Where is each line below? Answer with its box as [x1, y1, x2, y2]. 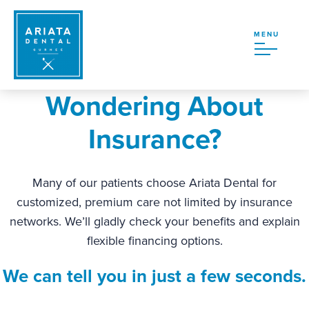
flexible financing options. [86, 233, 223, 248]
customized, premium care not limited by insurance [17, 195, 292, 210]
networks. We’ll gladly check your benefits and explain [9, 214, 300, 229]
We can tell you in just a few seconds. [3, 266, 306, 287]
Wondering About [46, 90, 263, 123]
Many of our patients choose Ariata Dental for [32, 175, 277, 190]
